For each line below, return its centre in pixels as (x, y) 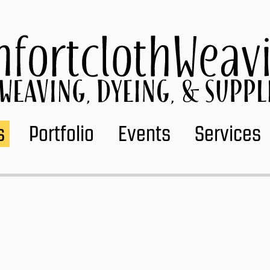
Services (228, 133)
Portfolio (61, 133)
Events (144, 133)
